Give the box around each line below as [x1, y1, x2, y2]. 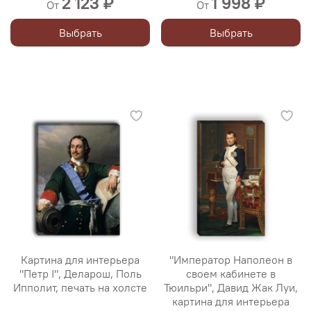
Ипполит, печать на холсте [13, 280, 147, 295]
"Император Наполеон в [169, 253, 292, 267]
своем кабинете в [186, 267, 276, 281]
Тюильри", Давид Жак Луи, [164, 280, 298, 295]
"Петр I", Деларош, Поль [19, 267, 142, 281]
